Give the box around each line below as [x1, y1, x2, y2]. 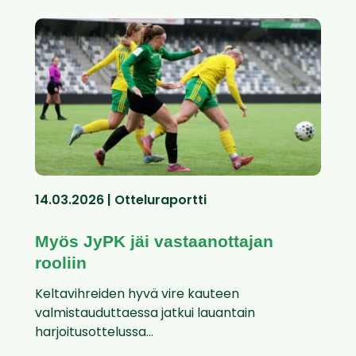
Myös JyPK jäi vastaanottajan [35, 232, 273, 251]
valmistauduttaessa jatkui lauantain [35, 308, 255, 321]
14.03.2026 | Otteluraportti [35, 195, 207, 208]
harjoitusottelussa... [35, 327, 153, 340]
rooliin [35, 253, 87, 273]
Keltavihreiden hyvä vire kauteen [35, 288, 239, 302]
